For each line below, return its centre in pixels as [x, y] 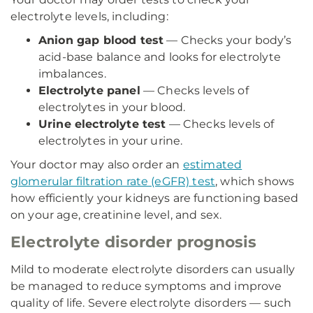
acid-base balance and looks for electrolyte [160, 57]
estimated [212, 165]
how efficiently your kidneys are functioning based [155, 198]
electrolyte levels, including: [89, 16]
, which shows [255, 181]
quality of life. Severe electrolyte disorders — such [151, 303]
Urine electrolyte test [102, 124]
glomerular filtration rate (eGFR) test [113, 181]
